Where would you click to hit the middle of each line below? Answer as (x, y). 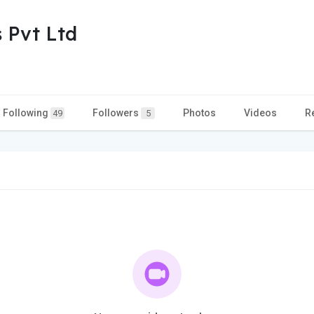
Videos (260, 112)
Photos (199, 112)
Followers (117, 112)
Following (27, 112)
